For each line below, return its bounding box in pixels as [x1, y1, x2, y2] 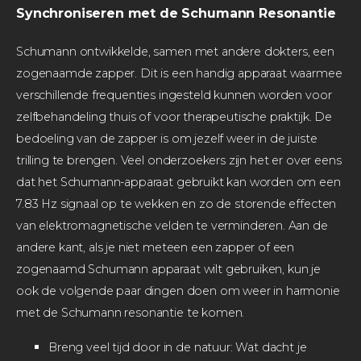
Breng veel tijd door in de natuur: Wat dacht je [48, 339, 307, 355]
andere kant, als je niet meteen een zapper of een [16, 239, 295, 255]
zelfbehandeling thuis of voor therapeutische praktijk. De [16, 109, 332, 124]
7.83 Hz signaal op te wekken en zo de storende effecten [16, 196, 337, 211]
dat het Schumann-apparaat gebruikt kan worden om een [16, 174, 341, 189]
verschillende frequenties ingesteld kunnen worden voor [16, 87, 332, 102]
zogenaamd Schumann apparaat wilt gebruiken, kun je [16, 261, 321, 276]
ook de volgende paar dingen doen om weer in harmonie [16, 283, 340, 298]
